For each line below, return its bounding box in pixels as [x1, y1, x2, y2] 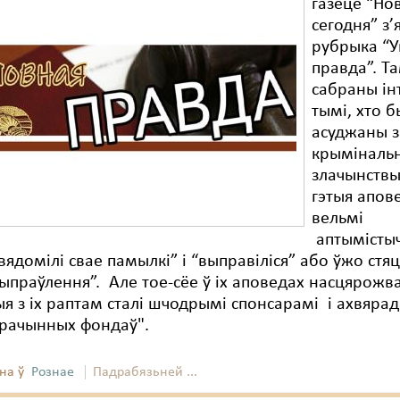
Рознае [31, 365, 75, 379]
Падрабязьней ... [93, 365, 198, 379]
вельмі [312, 210, 364, 228]
